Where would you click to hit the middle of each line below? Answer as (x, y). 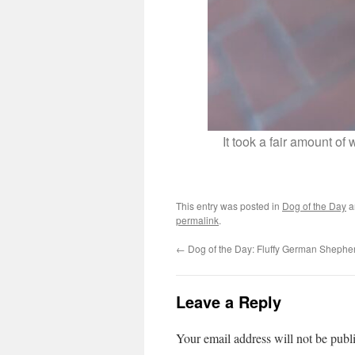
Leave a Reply (229, 302)
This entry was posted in (229, 206)
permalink (197, 220)
